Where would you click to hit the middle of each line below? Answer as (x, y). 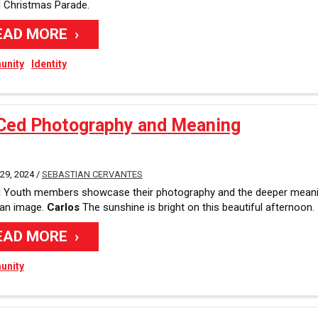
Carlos (63, 207)
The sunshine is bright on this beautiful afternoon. (197, 207)
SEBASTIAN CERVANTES (92, 174)
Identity (49, 64)
